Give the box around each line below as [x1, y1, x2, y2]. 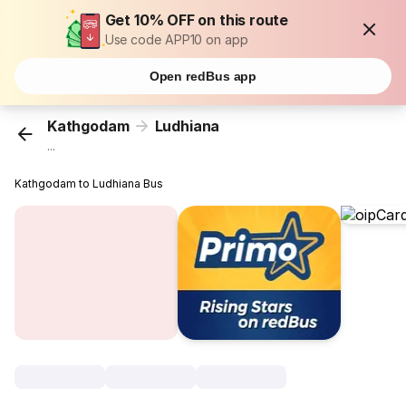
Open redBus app [149, 69, 257, 83]
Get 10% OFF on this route [104, 11, 289, 29]
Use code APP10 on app [104, 32, 248, 47]
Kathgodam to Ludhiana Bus [14, 177, 164, 191]
